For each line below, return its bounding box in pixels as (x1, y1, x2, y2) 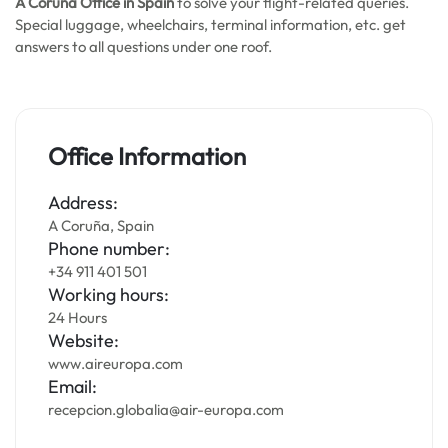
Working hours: (48, 283, 169, 306)
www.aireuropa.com (48, 354, 183, 373)
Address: (48, 191, 118, 214)
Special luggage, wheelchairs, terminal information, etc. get (15, 15, 406, 34)
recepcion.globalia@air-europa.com (48, 400, 284, 419)
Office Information (48, 141, 246, 171)
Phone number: (48, 237, 170, 260)
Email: (48, 375, 97, 398)
